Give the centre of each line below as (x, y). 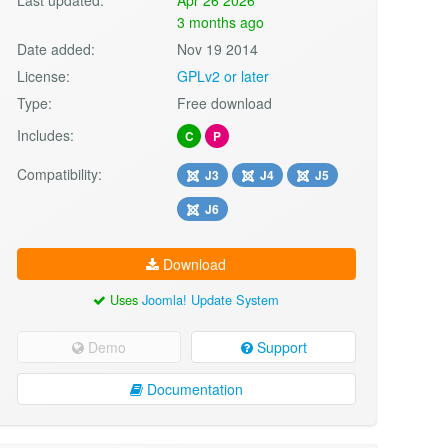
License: (43, 75)
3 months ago (221, 21)
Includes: (45, 134)
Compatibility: (59, 173)
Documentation (192, 389)
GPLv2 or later (223, 75)
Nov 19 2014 (218, 48)
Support (279, 347)
